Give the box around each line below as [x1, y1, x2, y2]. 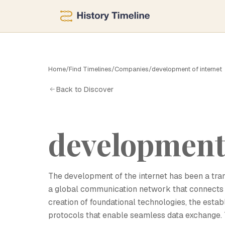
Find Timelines [69, 65, 111, 73]
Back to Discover [56, 84, 114, 94]
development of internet [152, 65, 222, 73]
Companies [115, 65, 149, 73]
